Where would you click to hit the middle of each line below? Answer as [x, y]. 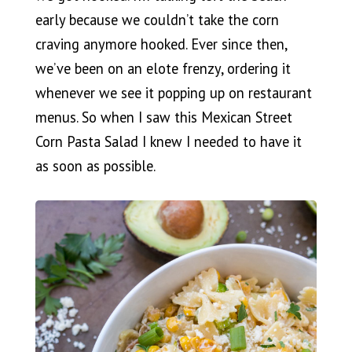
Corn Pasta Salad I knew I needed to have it [168, 142]
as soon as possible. [95, 166]
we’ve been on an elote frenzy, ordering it [163, 69]
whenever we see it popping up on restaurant [173, 93]
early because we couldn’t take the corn [157, 20]
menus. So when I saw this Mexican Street [163, 117]
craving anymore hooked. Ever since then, [161, 44]
